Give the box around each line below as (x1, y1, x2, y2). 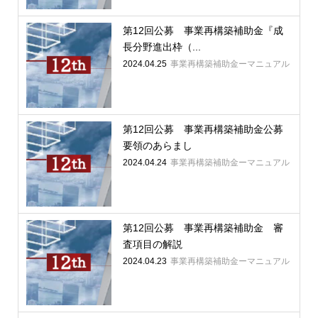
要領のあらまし (122, 140, 192, 152)
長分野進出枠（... (122, 41, 201, 53)
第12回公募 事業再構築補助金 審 (122, 222, 283, 234)
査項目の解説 (122, 238, 182, 251)
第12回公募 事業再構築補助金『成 (122, 25, 283, 37)
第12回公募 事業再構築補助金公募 (122, 124, 283, 136)
